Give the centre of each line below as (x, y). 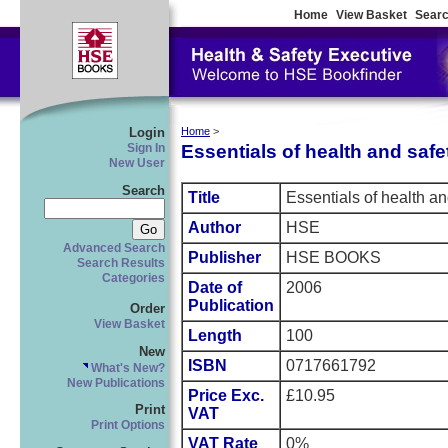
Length (215, 336)
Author (214, 228)
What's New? (126, 367)
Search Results (121, 262)
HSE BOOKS (333, 258)
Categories (133, 277)
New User (137, 163)
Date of (215, 288)
